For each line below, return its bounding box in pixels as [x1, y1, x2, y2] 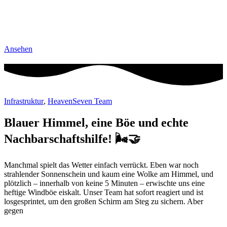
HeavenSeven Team [48, 97, 112, 106]
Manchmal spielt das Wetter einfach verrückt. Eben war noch [4, 161, 199, 170]
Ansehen [4, 45, 32, 54]
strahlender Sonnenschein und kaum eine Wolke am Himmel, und [4, 170, 213, 179]
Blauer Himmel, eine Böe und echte [4, 116, 188, 130]
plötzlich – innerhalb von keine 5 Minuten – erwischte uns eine [4, 179, 205, 188]
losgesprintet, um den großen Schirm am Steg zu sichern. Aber [4, 197, 203, 206]
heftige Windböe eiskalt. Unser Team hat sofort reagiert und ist [4, 188, 203, 197]
